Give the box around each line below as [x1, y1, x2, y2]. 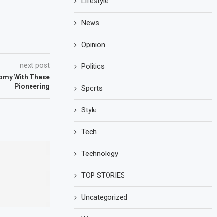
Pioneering [15, 82, 50, 90]
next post [20, 61, 50, 70]
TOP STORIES [81, 171, 125, 180]
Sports [81, 84, 103, 93]
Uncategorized [81, 193, 128, 201]
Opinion [81, 40, 106, 49]
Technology [81, 149, 119, 158]
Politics [81, 62, 105, 71]
